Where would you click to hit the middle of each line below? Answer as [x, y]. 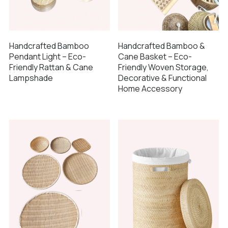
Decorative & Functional [162, 78]
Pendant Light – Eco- [47, 56]
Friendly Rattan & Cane [51, 67]
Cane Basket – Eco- [155, 56]
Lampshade [31, 78]
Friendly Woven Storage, [163, 67]
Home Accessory [150, 88]
